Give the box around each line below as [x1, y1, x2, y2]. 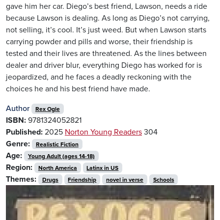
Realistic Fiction [35, 140, 79, 148]
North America [38, 164, 77, 171]
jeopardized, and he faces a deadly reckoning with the [6, 72, 192, 82]
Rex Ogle [35, 105, 60, 112]
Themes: [6, 174, 36, 184]
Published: [6, 127, 43, 137]
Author [6, 103, 29, 113]
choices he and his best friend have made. [6, 83, 150, 94]
